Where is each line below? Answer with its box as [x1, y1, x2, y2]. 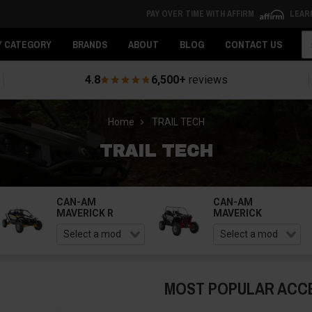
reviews [186, 73, 228, 86]
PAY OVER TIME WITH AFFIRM [146, 8, 256, 19]
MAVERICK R [56, 208, 114, 219]
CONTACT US [225, 38, 282, 51]
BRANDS [72, 38, 107, 51]
